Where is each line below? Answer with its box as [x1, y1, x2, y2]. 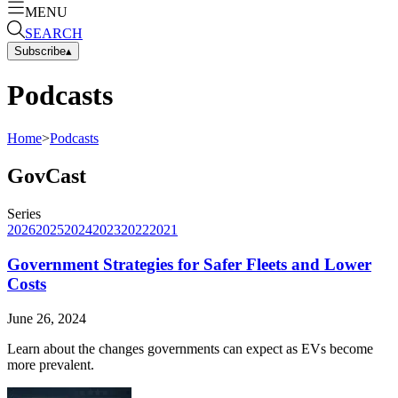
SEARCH [25, 25, 83, 41]
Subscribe [14, 44, 66, 58]
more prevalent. [7, 356, 94, 372]
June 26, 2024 [7, 310, 86, 326]
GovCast [7, 164, 86, 188]
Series [7, 206, 41, 222]
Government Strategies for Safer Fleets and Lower [7, 254, 371, 274]
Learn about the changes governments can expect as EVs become [7, 340, 373, 356]
